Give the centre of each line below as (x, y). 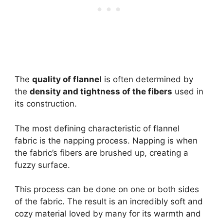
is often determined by (147, 80)
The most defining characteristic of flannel (97, 128)
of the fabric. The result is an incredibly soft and (109, 202)
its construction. (46, 104)
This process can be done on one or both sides (107, 190)
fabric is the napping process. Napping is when (106, 140)
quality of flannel (67, 80)
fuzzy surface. (42, 165)
